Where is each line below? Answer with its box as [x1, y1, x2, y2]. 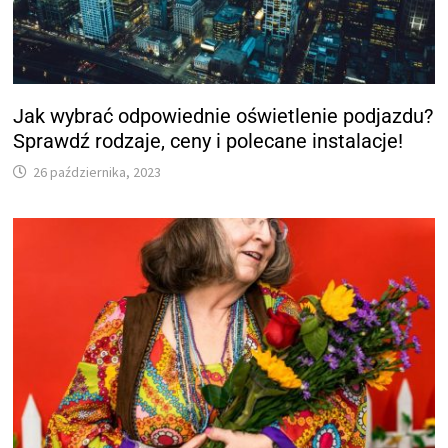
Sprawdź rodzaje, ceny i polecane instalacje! [13, 128, 404, 153]
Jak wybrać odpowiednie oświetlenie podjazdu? [13, 103, 434, 128]
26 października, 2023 [33, 162, 162, 181]
